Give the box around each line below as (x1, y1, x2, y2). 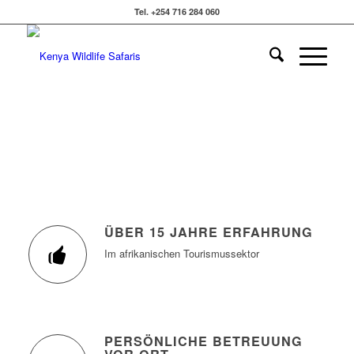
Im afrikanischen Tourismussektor (104, 246, 259, 262)
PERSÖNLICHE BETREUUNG (104, 332, 303, 351)
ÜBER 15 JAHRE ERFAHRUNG (104, 223, 313, 241)
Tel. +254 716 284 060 (134, 6, 220, 17)
